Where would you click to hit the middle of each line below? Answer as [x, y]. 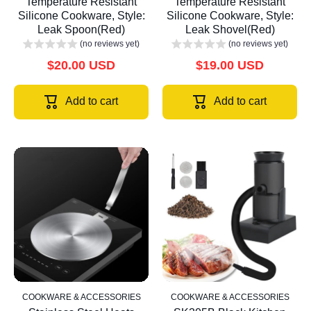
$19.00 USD [230, 66]
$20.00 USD [81, 66]
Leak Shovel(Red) [230, 30]
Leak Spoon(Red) [81, 30]
